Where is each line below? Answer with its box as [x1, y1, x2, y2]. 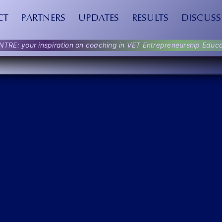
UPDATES [78, 14, 119, 23]
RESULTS [131, 14, 169, 23]
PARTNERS [21, 14, 66, 23]
